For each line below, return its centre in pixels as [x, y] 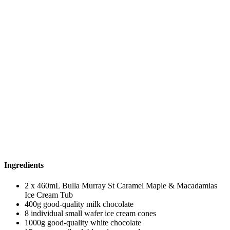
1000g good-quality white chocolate [83, 222]
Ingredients [24, 165]
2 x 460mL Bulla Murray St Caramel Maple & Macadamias [121, 185]
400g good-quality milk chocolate [79, 204]
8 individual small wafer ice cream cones [90, 213]
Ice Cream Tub [49, 195]
